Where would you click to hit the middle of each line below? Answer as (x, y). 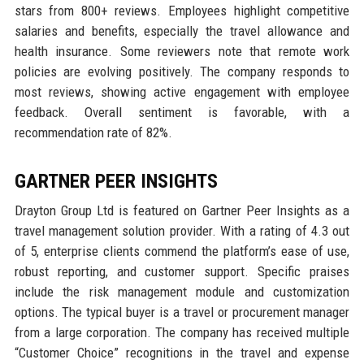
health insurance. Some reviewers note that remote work (182, 51)
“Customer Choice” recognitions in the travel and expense (182, 352)
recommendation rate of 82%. (93, 132)
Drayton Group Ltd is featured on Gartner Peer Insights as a (182, 210)
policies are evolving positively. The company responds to (182, 71)
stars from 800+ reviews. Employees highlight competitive (182, 10)
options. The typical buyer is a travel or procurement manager (182, 312)
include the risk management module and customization (182, 291)
